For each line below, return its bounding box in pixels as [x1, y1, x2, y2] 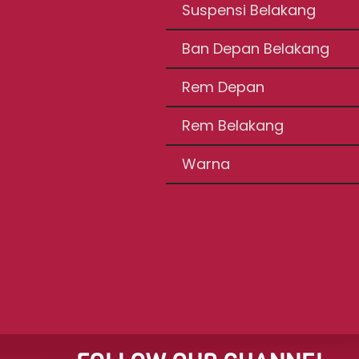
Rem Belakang [182, 115, 284, 135]
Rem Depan [182, 77, 265, 97]
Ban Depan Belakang [182, 38, 330, 58]
